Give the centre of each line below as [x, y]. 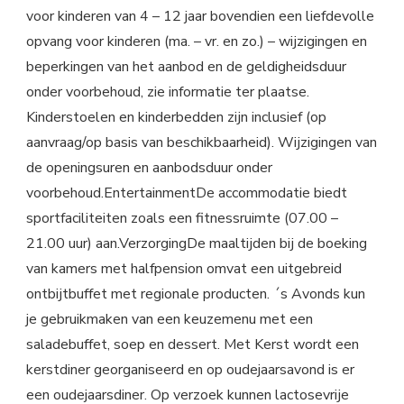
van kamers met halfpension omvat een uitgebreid [184, 269]
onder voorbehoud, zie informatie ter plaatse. [168, 92]
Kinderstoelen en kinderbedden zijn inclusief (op [176, 117]
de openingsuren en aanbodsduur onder [149, 168]
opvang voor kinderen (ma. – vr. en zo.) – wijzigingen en [197, 41]
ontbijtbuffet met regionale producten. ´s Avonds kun [196, 294]
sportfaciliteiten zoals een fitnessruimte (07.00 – [182, 218]
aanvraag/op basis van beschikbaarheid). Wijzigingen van [202, 142]
